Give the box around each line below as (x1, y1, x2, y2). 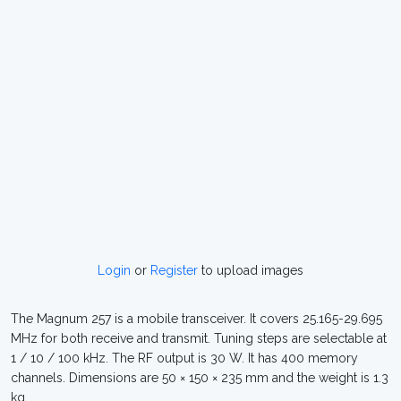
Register (150, 263, 198, 277)
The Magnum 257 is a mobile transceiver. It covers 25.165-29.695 (11, 311, 382, 326)
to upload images (198, 263, 303, 277)
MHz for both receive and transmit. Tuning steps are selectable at (11, 331, 387, 346)
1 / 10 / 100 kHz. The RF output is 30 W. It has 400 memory (11, 351, 358, 365)
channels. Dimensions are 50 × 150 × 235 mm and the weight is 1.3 (11, 371, 388, 385)
